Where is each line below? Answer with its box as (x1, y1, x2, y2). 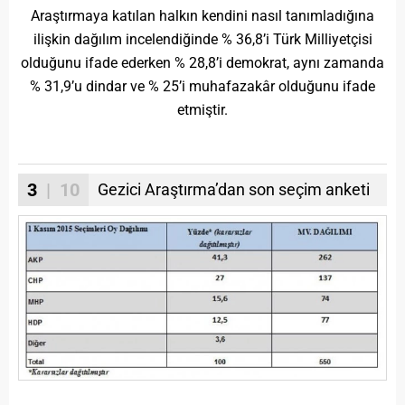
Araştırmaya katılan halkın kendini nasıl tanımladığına (31, 6, 374, 24)
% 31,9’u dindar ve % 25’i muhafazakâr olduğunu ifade (30, 77, 375, 95)
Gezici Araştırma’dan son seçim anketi (98, 179, 370, 199)
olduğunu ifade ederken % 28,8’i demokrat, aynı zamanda (21, 53, 384, 71)
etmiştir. (177, 100, 228, 118)
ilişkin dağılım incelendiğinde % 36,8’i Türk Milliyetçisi (33, 30, 372, 48)
